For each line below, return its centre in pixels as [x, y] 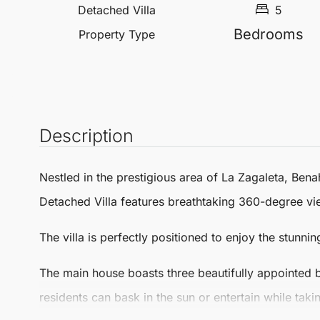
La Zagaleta [253, 177]
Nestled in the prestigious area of [130, 177]
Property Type [117, 34]
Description [86, 136]
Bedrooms [269, 34]
